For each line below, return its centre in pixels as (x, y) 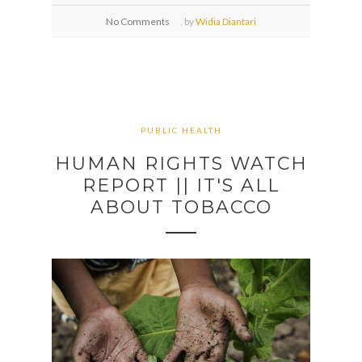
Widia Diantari (226, 22)
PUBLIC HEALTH (181, 130)
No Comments (138, 22)
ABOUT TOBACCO (181, 207)
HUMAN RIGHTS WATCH (181, 163)
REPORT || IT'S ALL (181, 185)
